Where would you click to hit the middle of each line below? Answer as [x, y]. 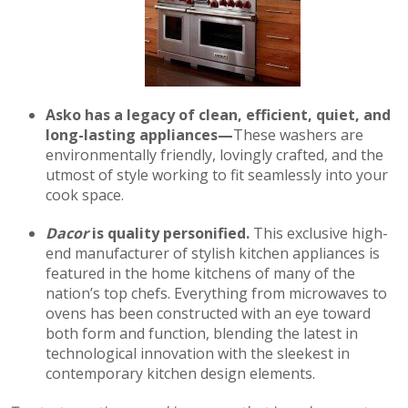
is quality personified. [171, 233]
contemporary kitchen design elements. [180, 373]
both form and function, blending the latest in [202, 333]
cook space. [85, 195]
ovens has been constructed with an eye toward [208, 313]
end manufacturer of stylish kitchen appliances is [213, 253]
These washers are [298, 135]
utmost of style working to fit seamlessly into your [217, 175]
